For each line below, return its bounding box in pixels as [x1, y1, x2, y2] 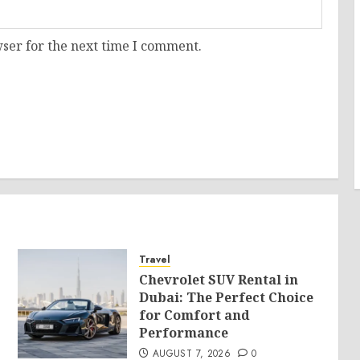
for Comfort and [139, 306, 251, 324]
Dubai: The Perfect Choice [139, 288, 314, 306]
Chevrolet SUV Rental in [139, 271, 299, 288]
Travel [139, 252, 171, 267]
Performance [139, 324, 229, 342]
